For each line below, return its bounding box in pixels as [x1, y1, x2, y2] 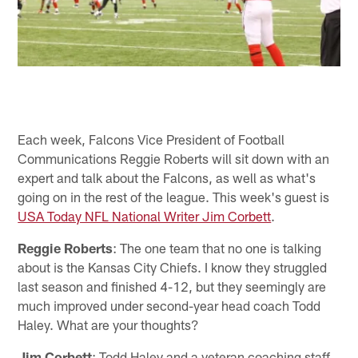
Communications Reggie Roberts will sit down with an [18, 149, 330, 166]
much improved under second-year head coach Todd [18, 296, 321, 313]
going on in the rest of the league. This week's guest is [18, 188, 330, 205]
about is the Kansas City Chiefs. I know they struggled [18, 258, 328, 275]
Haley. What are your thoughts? [18, 316, 200, 332]
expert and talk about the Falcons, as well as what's [18, 169, 316, 185]
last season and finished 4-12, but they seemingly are [18, 277, 327, 294]
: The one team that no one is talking [113, 239, 322, 256]
